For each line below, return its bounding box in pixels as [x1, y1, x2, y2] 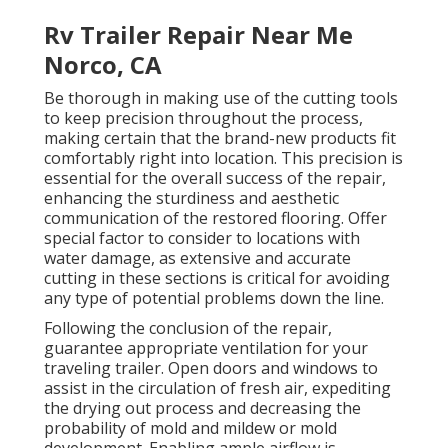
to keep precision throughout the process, [44, 107, 363, 130]
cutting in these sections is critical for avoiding [44, 267, 390, 290]
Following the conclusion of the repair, [44, 317, 332, 340]
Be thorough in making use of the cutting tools [44, 87, 398, 110]
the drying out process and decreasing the [44, 397, 361, 420]
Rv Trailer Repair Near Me [44, 18, 353, 52]
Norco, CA [44, 48, 162, 82]
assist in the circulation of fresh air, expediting [44, 377, 391, 400]
